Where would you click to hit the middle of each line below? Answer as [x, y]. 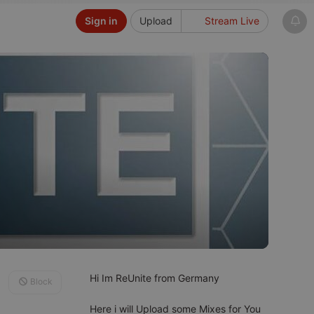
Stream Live [231, 21]
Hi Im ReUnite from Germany [155, 278]
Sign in [101, 21]
